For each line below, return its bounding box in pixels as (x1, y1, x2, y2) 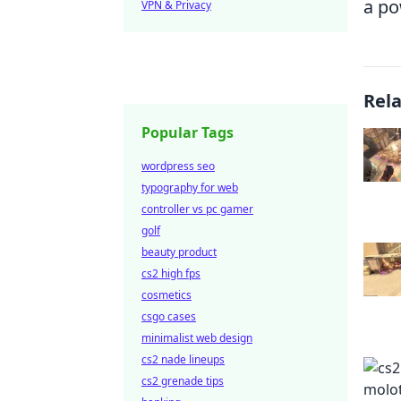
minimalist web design (141, 330, 252, 346)
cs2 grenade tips (141, 373, 224, 388)
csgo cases (141, 309, 196, 324)
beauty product (141, 244, 217, 260)
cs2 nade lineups (141, 352, 225, 367)
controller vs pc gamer (141, 201, 253, 217)
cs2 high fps (141, 266, 200, 281)
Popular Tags (141, 123, 234, 142)
